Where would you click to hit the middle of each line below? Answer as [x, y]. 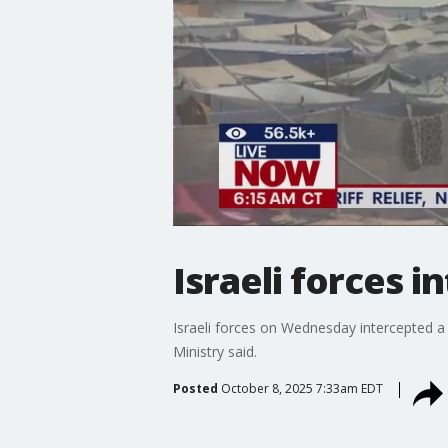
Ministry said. [214, 351]
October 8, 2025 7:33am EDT [301, 388]
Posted [195, 388]
